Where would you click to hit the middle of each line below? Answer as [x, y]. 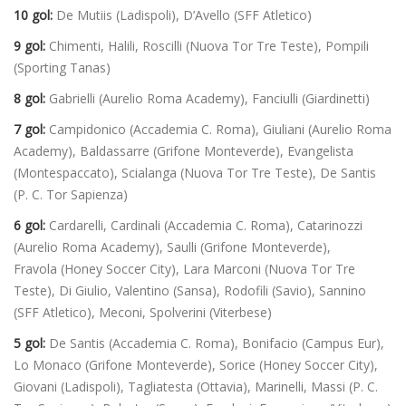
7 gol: [29, 130]
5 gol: [29, 343]
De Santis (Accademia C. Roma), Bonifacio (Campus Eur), [215, 343]
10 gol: [33, 15]
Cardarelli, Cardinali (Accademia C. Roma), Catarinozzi [204, 226]
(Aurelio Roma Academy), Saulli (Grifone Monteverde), [172, 247]
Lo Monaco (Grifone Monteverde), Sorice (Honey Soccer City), [196, 365]
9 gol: [29, 46]
